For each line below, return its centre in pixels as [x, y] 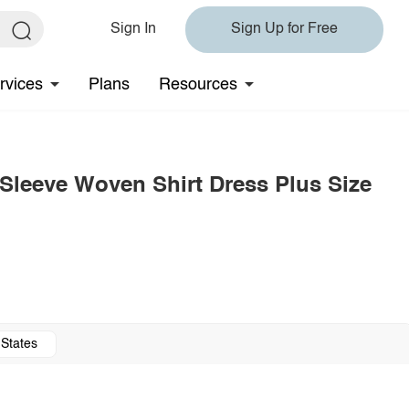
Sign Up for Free [284, 29]
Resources [198, 84]
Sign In [133, 29]
